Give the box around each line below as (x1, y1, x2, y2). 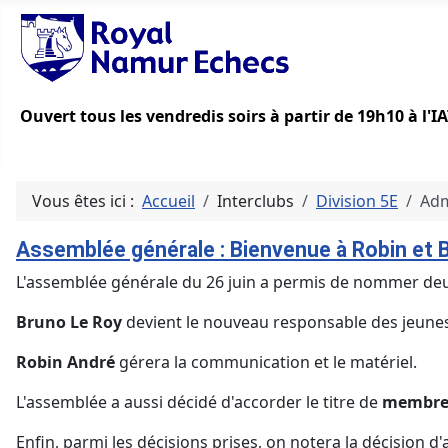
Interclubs (217, 190, 294, 213)
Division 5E (316, 190, 398, 213)
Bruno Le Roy (16, 311, 122, 334)
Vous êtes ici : (32, 190, 142, 213)
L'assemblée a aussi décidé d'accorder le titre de (16, 391, 382, 414)
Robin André (16, 351, 115, 374)
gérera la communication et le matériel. (115, 351, 417, 374)
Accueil (142, 190, 195, 213)
